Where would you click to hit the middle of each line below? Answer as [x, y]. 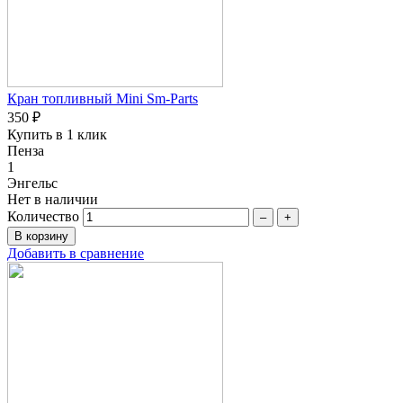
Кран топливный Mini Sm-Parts [103, 98]
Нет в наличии [53, 199]
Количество [43, 216]
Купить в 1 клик [57, 134]
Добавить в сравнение [76, 253]
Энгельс [32, 183]
